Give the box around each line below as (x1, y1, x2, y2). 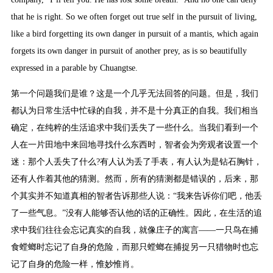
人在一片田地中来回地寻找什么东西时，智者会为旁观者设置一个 (10, 140, 258, 150)
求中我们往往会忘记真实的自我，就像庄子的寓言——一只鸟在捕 (10, 225, 258, 235)
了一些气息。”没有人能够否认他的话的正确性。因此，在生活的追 (10, 208, 262, 218)
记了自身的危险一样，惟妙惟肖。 (10, 260, 139, 269)
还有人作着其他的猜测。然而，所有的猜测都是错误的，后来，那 (10, 174, 258, 184)
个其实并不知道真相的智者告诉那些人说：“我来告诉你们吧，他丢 (10, 191, 262, 201)
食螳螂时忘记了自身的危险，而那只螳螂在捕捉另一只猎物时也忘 (10, 243, 258, 252)
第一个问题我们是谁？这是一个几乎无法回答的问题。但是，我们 (10, 89, 258, 99)
